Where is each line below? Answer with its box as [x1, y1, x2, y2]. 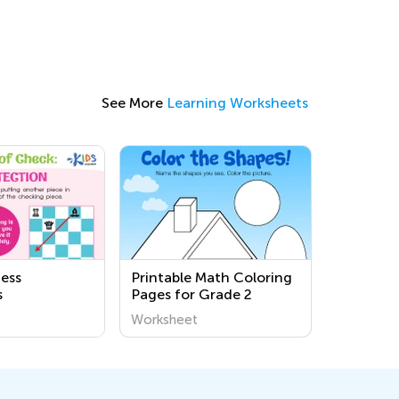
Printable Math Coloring [131, 269, 292, 286]
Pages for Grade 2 [131, 286, 252, 303]
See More [102, 94, 167, 111]
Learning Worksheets [167, 94, 308, 111]
